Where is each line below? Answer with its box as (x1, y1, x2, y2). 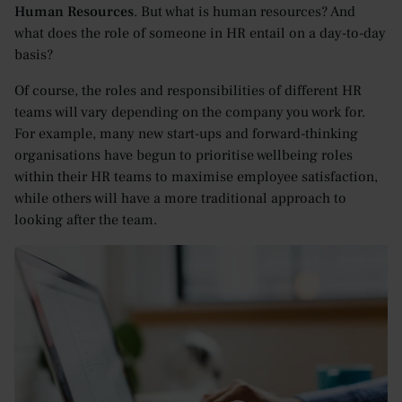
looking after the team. (14, 211, 157, 230)
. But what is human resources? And (134, 3, 355, 22)
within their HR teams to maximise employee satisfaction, (14, 168, 378, 187)
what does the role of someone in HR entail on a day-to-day (14, 24, 386, 43)
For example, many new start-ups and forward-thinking (14, 125, 358, 144)
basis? (14, 46, 53, 65)
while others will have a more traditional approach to (14, 189, 346, 208)
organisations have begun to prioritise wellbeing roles (14, 146, 353, 165)
